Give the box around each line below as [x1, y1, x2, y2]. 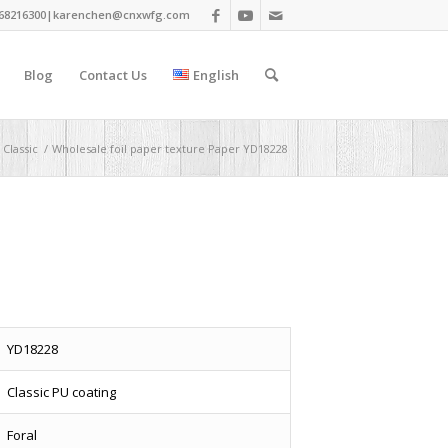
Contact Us [79, 66, 148, 84]
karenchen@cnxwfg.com [53, 7, 190, 22]
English [193, 66, 239, 84]
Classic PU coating [6, 382, 116, 401]
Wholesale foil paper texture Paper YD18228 [52, 141, 288, 156]
